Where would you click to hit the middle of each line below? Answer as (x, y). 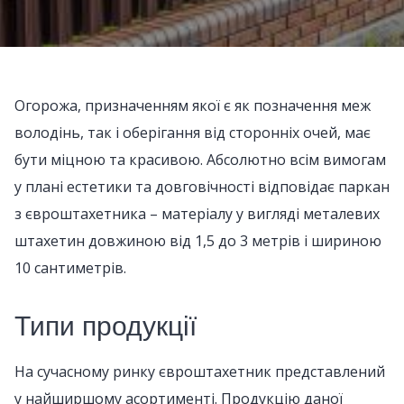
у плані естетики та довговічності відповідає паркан (202, 187)
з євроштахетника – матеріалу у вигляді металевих (197, 214)
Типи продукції (106, 326)
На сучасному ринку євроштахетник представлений (200, 372)
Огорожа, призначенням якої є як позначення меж (193, 106)
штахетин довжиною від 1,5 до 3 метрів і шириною (198, 241)
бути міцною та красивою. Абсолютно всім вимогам (200, 160)
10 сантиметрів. (70, 268)
